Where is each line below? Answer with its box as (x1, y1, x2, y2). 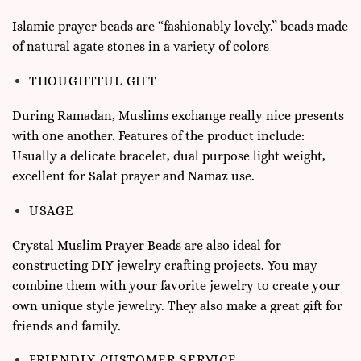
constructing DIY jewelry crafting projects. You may (12, 257, 317, 273)
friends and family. (12, 317, 121, 334)
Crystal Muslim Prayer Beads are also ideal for (12, 237, 281, 253)
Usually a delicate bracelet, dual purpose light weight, (12, 147, 326, 164)
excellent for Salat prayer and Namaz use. (12, 168, 255, 184)
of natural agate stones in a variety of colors (12, 39, 269, 55)
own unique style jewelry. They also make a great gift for (12, 297, 342, 313)
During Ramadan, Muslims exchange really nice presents (12, 107, 344, 123)
